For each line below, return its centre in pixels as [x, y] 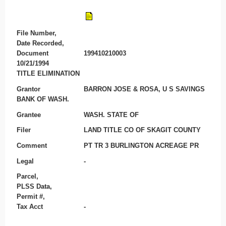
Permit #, [31, 197]
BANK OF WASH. [43, 99]
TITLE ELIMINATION [48, 74]
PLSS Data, [34, 187]
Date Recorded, [40, 43]
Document [32, 53]
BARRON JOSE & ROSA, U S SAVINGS [145, 89]
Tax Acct [30, 207]
